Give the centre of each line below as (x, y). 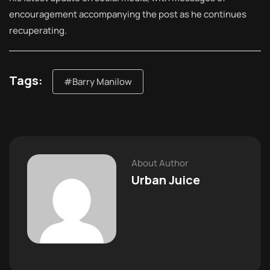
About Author (160, 163)
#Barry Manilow (98, 82)
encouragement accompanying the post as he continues (128, 14)
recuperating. (38, 31)
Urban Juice (166, 180)
